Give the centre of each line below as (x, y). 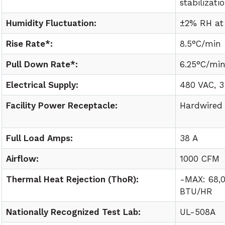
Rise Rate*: (30, 44)
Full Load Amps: (40, 138)
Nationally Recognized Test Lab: (74, 212)
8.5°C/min (201, 44)
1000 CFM (200, 159)
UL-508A (198, 212)
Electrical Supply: (44, 85)
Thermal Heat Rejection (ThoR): (73, 179)
